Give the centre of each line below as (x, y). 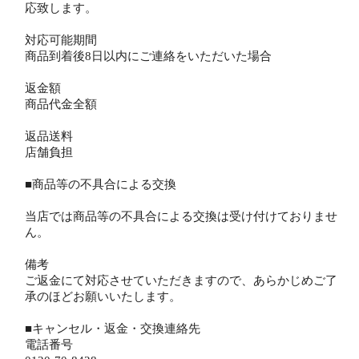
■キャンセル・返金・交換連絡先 (113, 328)
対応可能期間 (61, 40)
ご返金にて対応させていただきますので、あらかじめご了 (181, 280)
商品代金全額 (61, 104)
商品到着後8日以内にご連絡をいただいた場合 (148, 56)
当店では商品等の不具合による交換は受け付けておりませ (181, 216)
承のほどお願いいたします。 (103, 296)
